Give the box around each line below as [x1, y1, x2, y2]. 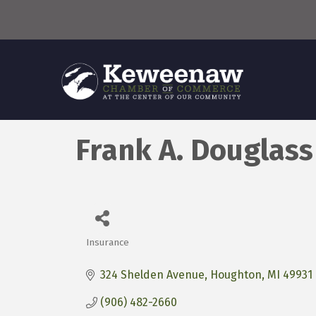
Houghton [210, 268, 262, 282]
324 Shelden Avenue [100, 268, 205, 282]
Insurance [86, 236, 129, 249]
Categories [85, 244, 157, 262]
